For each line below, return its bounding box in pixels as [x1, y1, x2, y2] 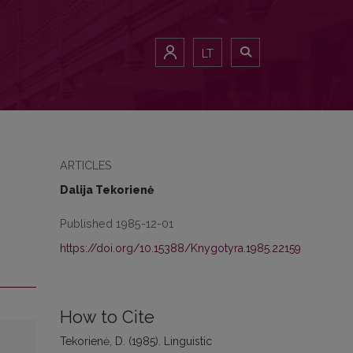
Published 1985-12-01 [60, 217, 173, 230]
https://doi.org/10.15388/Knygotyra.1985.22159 [60, 242, 301, 255]
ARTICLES [60, 158, 112, 172]
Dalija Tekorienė [60, 184, 154, 196]
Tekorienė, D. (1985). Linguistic [60, 335, 212, 347]
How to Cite [60, 307, 154, 327]
